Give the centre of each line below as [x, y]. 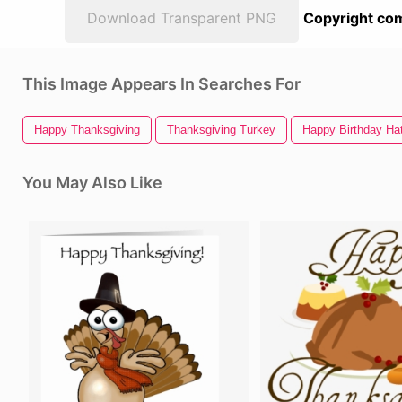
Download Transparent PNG [182, 18]
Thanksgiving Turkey [221, 130]
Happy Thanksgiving [87, 130]
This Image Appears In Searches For [162, 84]
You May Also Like [92, 183]
